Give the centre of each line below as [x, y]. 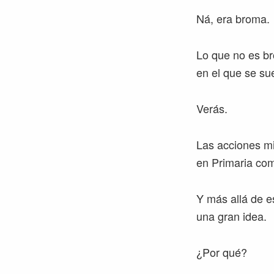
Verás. [212, 108]
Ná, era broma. [233, 18]
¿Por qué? [222, 252]
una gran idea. [231, 216]
